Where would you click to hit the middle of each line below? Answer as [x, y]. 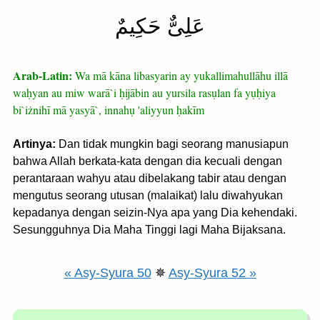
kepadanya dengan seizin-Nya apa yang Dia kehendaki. [155, 212]
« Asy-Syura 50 [107, 273]
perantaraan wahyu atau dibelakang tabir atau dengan [150, 178]
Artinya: [34, 144]
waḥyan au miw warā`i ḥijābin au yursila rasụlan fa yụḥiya [144, 92]
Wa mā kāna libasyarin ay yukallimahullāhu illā [181, 75]
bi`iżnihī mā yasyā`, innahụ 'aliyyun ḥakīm [109, 110]
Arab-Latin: [44, 75]
